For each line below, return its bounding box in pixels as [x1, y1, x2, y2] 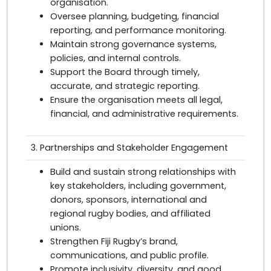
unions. [50, 221, 81, 233]
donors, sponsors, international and [50, 194, 207, 206]
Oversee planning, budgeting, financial [50, 10, 219, 22]
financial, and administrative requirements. [50, 108, 238, 120]
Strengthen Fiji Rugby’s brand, [50, 235, 178, 247]
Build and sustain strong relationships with [50, 166, 236, 178]
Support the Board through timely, [50, 66, 200, 78]
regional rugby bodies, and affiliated [50, 207, 211, 220]
